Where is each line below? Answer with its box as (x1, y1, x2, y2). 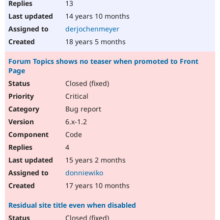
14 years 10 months (63, 11, 130, 21)
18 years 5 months (63, 37, 126, 47)
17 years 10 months (63, 181, 130, 191)
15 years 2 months (63, 155, 126, 165)
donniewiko (65, 168, 103, 178)
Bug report (63, 104, 101, 114)
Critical (63, 91, 88, 101)
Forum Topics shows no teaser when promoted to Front (8, 56, 198, 66)
